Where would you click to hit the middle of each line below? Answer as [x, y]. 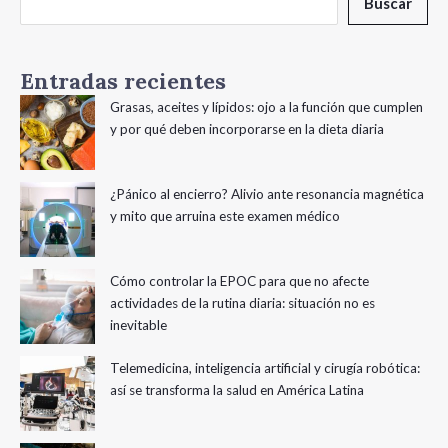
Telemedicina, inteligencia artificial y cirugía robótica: [265, 368]
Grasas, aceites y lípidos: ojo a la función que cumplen [266, 107]
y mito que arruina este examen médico [225, 216]
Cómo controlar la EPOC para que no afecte [239, 281]
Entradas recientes [123, 81]
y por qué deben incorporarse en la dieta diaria [247, 129]
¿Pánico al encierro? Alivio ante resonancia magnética [267, 194]
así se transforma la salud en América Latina [237, 390]
